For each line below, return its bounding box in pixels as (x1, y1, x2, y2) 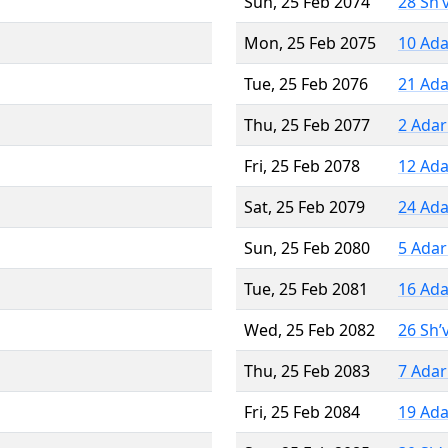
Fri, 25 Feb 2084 (244, 400, 360, 423)
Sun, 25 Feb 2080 (244, 236, 370, 259)
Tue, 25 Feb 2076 (244, 72, 368, 95)
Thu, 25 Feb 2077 (244, 113, 370, 136)
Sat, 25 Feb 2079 (244, 195, 365, 218)
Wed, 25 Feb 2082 (244, 318, 375, 341)
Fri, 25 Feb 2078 (244, 154, 360, 177)
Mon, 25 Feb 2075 (244, 31, 376, 54)
